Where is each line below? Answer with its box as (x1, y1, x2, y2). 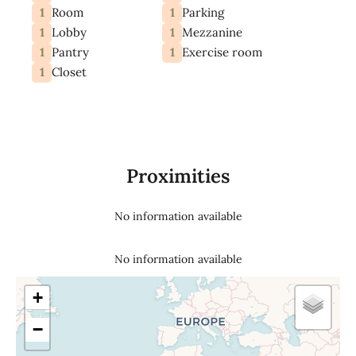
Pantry (52, 44, 89, 60)
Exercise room (182, 44, 262, 60)
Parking (182, 5, 224, 21)
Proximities (126, 163, 230, 188)
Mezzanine (182, 25, 242, 41)
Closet (52, 64, 87, 80)
